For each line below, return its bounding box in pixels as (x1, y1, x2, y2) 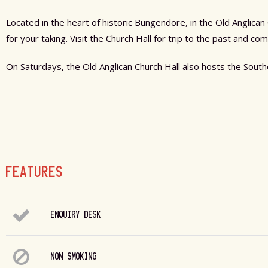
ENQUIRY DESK (51, 208, 101, 220)
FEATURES (6, 163, 63, 181)
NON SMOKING (51, 250, 97, 262)
